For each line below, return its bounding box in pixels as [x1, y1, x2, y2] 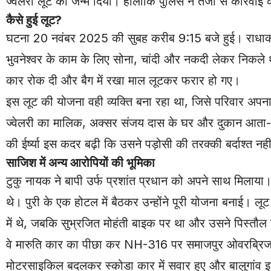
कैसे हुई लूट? [6, 12, 62, 27]
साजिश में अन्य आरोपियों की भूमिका [6, 155, 155, 170]
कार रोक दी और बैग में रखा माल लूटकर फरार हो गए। [6, 73, 240, 88]
